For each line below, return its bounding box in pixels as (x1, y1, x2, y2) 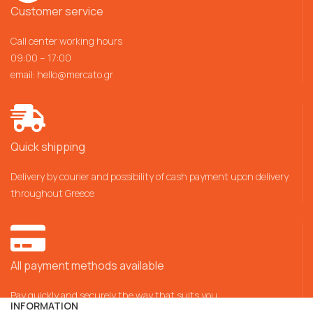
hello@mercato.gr (37, 67, 113, 81)
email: (10, 67, 37, 81)
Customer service (10, 3, 103, 19)
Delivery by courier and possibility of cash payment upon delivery (10, 169, 289, 183)
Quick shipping (10, 138, 85, 154)
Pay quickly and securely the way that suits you (10, 288, 217, 302)
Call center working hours (10, 34, 122, 48)
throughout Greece (10, 186, 94, 200)
